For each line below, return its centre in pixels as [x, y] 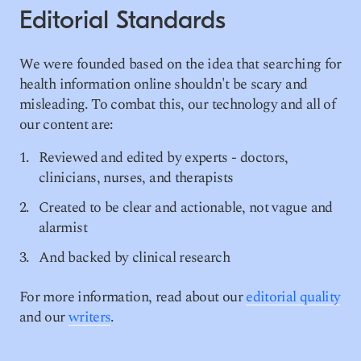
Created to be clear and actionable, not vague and [186, 208]
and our [44, 317]
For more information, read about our [133, 297]
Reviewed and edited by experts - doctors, [164, 158]
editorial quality [293, 297]
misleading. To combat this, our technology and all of [178, 105]
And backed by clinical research [135, 258]
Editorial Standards [122, 20]
